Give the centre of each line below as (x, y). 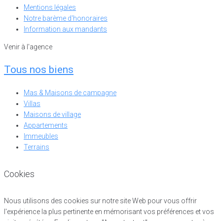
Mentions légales (50, 8)
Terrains (37, 147)
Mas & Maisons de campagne (70, 93)
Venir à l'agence (28, 47)
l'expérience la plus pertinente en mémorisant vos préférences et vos (109, 212)
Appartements (46, 126)
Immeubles (41, 136)
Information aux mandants (65, 29)
